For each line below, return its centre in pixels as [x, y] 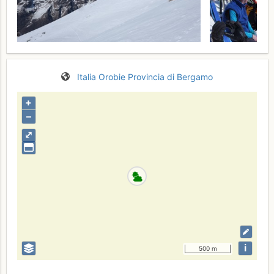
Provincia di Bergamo [170, 76]
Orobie [112, 76]
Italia [87, 76]
